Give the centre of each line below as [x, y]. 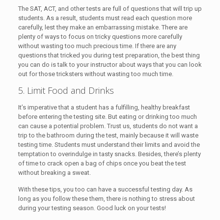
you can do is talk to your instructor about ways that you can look [110, 65]
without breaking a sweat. [54, 173]
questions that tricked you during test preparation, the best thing [109, 55]
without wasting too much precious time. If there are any [97, 46]
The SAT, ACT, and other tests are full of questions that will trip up [110, 9]
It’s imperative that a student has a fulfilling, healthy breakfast [104, 108]
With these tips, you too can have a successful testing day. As [105, 190]
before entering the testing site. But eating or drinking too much [107, 117]
